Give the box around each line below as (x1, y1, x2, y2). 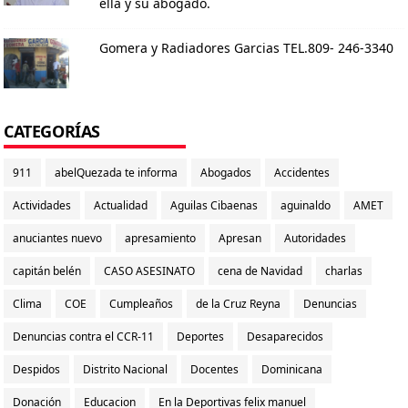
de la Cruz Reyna (196, 295, 280, 311)
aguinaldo (280, 197, 331, 213)
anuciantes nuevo (13, 229, 102, 246)
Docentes (190, 361, 239, 377)
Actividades (13, 197, 71, 213)
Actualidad (94, 197, 148, 213)
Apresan (219, 229, 261, 246)
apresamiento (125, 229, 196, 246)
